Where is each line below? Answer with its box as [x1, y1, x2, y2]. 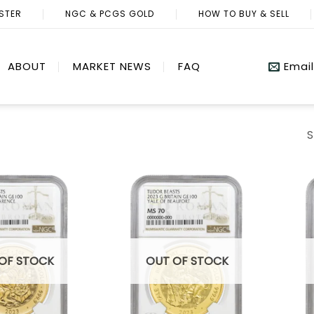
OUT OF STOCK [146, 252, 229, 269]
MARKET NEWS [73, 59, 152, 74]
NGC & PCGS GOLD [65, 8, 155, 20]
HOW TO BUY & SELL [198, 8, 289, 20]
